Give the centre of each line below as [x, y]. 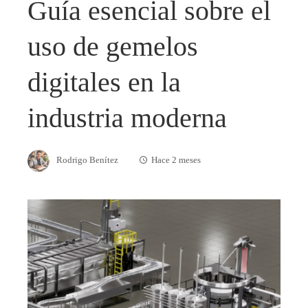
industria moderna [127, 118]
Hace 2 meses [176, 160]
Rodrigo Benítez [87, 160]
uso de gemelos [113, 46]
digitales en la [104, 82]
